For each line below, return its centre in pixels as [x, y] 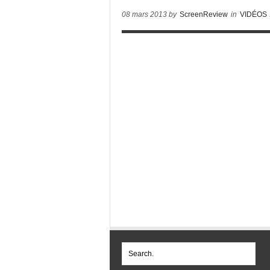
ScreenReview [204, 14]
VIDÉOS [253, 14]
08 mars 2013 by [150, 14]
